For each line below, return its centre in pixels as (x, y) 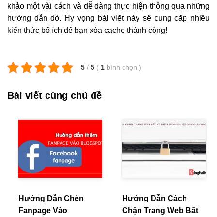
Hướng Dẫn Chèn (51, 198)
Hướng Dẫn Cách (155, 198)
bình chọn (123, 67)
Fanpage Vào (43, 210)
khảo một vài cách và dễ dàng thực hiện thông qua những (108, 6)
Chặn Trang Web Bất (160, 210)
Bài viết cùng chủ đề (54, 95)
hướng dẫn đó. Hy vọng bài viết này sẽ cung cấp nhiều (108, 18)
